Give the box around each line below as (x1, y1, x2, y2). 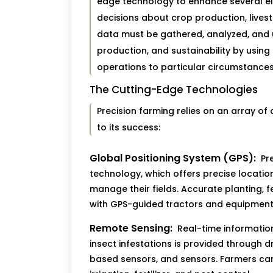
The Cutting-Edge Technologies (90, 82, 258, 97)
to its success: (96, 121, 160, 134)
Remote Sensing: (90, 221, 172, 236)
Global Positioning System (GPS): (90, 151, 256, 166)
